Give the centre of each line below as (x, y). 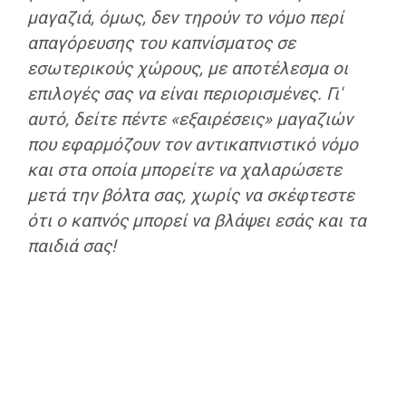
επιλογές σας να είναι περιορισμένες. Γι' (184, 93)
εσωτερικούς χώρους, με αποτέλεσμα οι (188, 68)
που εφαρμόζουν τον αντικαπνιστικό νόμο (193, 144)
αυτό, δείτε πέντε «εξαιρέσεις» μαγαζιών (190, 119)
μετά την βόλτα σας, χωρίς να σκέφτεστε (191, 195)
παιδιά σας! (72, 246)
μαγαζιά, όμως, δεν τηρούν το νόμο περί (185, 17)
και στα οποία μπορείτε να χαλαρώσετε (184, 169)
